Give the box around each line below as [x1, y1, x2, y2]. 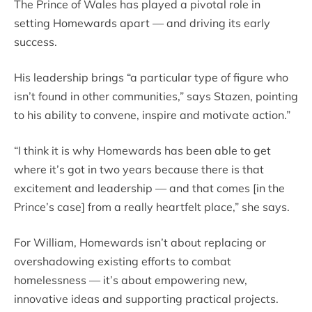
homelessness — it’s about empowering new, [14, 272, 247, 287]
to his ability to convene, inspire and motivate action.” [14, 107, 290, 122]
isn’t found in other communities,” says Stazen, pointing [14, 88, 298, 103]
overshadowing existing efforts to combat [14, 253, 231, 268]
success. [14, 34, 60, 49]
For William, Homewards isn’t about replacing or [14, 235, 266, 249]
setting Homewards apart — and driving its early [14, 15, 270, 30]
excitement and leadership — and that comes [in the [14, 180, 285, 195]
